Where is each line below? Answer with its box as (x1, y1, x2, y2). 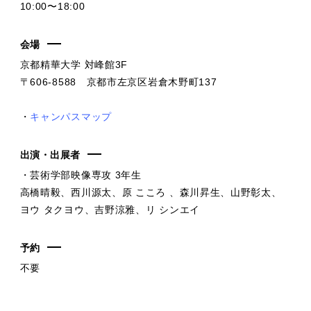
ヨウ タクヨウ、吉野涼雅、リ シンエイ (19, 203, 200, 215)
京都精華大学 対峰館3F (19, 58, 128, 70)
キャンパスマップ (30, 110, 112, 122)
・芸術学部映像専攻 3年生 (19, 169, 142, 180)
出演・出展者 (19, 149, 81, 160)
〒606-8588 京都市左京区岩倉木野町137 (19, 76, 217, 87)
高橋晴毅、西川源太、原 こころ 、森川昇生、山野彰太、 (19, 186, 282, 198)
